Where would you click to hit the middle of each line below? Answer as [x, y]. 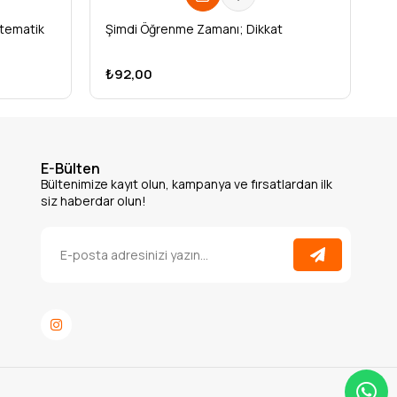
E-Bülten [70, 168]
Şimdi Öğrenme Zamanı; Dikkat [194, 29]
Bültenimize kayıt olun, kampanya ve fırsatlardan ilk [186, 184]
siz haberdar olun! [93, 201]
